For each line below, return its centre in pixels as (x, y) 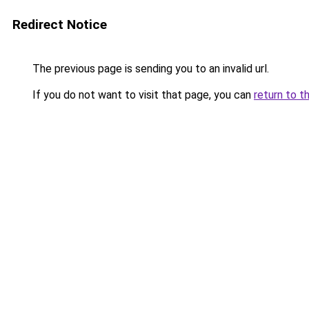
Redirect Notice (60, 24)
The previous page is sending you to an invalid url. (149, 69)
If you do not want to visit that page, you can (142, 95)
